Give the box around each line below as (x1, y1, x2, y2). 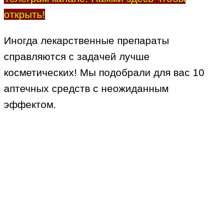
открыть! (4, 9, 45, 20)
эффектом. (4, 99, 56, 110)
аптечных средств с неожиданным (4, 83, 169, 94)
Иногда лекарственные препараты (4, 35, 169, 46)
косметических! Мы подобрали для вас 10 (4, 67, 204, 78)
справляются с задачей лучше (4, 51, 150, 62)
